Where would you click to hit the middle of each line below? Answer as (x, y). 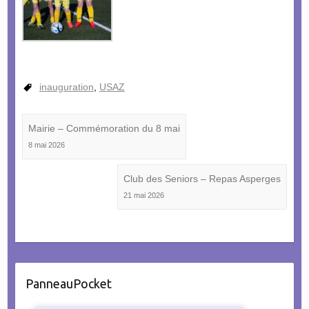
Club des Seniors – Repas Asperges (202, 179)
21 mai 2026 (144, 196)
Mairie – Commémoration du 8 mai (104, 129)
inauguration (66, 87)
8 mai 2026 (46, 145)
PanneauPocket (68, 284)
